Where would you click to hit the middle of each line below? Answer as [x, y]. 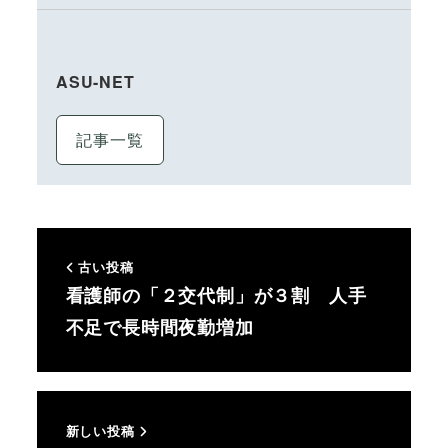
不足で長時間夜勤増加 [159, 327]
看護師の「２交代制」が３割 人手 [216, 295]
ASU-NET [95, 82]
